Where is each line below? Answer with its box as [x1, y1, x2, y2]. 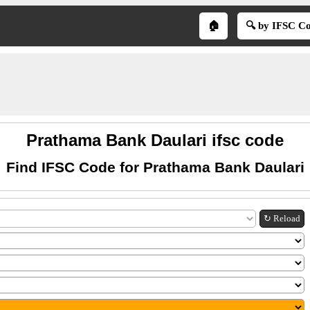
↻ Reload [264, 213, 300, 224]
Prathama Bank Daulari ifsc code [26, 131, 284, 149]
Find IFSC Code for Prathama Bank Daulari [6, 159, 304, 175]
